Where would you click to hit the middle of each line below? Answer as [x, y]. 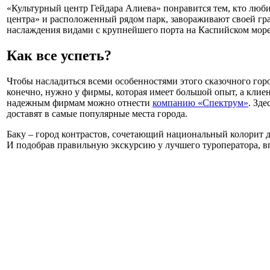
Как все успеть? [59, 55]
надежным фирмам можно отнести [80, 102]
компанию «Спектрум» [200, 102]
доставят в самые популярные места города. [97, 113]
